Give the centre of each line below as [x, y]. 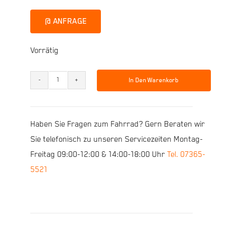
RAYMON [72, 102]
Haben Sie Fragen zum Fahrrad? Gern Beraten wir [117, 124]
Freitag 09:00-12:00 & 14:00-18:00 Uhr [98, 154]
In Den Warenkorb [154, 80]
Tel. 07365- [186, 154]
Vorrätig [44, 51]
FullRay [70, 117]
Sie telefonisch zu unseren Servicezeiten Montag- [116, 139]
